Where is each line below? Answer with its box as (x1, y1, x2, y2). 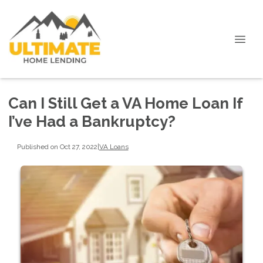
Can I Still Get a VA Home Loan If (8, 95, 242, 112)
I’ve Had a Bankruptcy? (8, 113, 176, 130)
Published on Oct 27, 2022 (16, 142, 97, 151)
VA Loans (99, 142, 129, 151)
